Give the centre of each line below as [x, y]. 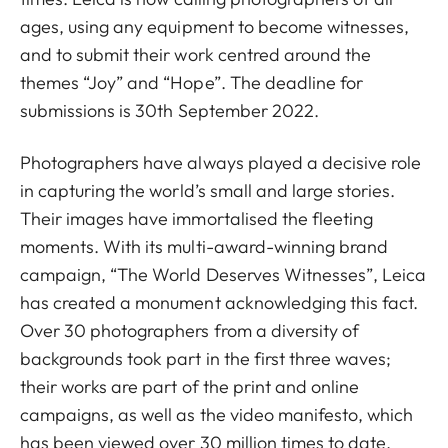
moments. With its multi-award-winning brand [204, 246]
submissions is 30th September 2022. [169, 110]
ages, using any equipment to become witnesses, [215, 26]
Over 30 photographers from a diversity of [190, 330]
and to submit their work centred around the [196, 54]
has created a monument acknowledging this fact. [219, 302]
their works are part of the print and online [190, 386]
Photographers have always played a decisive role [221, 162]
